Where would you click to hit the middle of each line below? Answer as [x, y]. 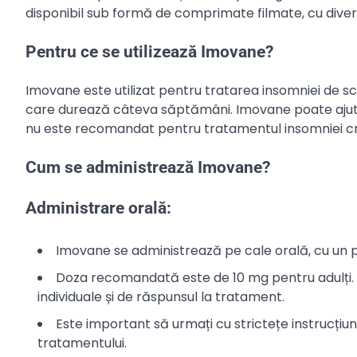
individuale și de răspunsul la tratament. [161, 297]
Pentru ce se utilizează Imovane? [149, 51]
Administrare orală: [98, 208]
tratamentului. [82, 343]
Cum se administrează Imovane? [148, 167]
